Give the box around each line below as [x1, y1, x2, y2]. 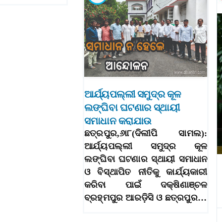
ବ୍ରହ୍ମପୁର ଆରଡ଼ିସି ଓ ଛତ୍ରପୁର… [84, 193, 207, 203]
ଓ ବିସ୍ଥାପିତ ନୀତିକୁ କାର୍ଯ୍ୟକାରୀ [84, 167, 208, 177]
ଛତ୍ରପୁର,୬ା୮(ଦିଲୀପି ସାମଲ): [84, 128, 208, 139]
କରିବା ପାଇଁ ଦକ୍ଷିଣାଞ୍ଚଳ [84, 180, 208, 190]
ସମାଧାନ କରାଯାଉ [84, 115, 152, 127]
